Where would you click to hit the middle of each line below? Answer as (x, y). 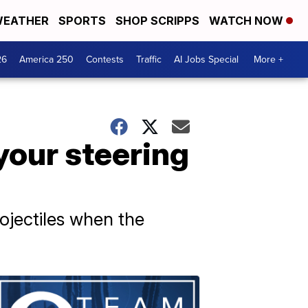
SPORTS (82, 21)
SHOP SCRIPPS (157, 21)
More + (268, 59)
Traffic (149, 59)
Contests (105, 59)
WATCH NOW (247, 21)
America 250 (46, 59)
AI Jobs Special (206, 59)
